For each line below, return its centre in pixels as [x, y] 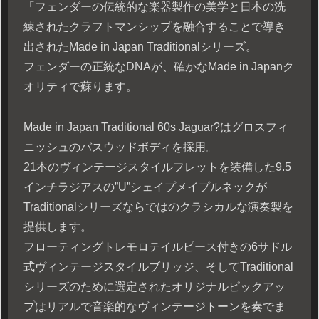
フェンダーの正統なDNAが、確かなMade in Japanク [159, 66]
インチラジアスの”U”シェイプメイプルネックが [145, 187]
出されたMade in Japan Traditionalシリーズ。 [140, 46]
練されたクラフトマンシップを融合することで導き [155, 26]
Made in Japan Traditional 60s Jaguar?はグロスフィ [156, 127]
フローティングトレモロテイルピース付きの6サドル [158, 246]
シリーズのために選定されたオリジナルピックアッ [155, 286]
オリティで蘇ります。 [80, 86]
